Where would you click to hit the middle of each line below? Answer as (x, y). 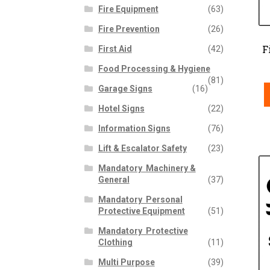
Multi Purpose (126, 262)
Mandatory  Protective (143, 231)
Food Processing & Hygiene (154, 69)
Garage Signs (125, 89)
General (114, 180)
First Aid (115, 49)
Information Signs (134, 129)
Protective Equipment (141, 211)
